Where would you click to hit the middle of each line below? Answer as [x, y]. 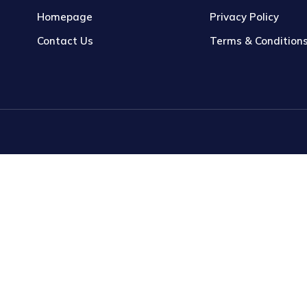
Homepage [65, 17]
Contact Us [65, 41]
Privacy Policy [244, 17]
